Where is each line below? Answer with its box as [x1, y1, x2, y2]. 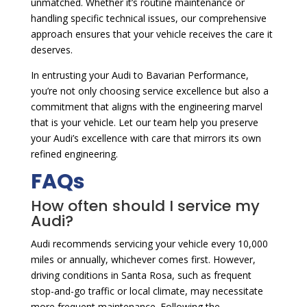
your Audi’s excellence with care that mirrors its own [30, 132, 261, 145]
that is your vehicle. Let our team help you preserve [30, 116, 258, 130]
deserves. [30, 43, 73, 57]
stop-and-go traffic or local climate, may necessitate [30, 284, 263, 298]
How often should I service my [30, 195, 260, 217]
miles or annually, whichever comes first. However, [30, 253, 256, 267]
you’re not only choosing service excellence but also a [30, 84, 269, 98]
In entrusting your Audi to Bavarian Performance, [30, 69, 249, 82]
